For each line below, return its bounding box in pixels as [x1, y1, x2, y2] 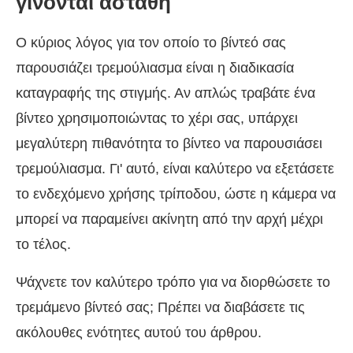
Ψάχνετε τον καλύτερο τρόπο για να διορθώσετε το [16, 273, 330, 290]
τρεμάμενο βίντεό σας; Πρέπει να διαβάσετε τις [16, 299, 305, 315]
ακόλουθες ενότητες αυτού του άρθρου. [16, 324, 262, 340]
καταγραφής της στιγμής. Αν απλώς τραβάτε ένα [16, 84, 315, 101]
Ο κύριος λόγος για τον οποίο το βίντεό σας [16, 34, 286, 50]
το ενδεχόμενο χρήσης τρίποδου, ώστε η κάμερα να [16, 185, 336, 202]
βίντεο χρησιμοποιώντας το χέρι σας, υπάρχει [16, 110, 298, 126]
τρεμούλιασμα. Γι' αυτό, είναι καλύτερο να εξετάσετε [16, 160, 334, 176]
